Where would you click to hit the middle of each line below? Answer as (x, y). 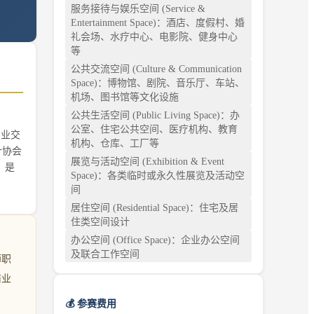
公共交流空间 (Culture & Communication (156, 69)
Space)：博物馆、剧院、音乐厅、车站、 (158, 83)
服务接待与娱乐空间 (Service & (138, 8)
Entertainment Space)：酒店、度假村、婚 (158, 22)
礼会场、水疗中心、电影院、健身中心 (154, 36)
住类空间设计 (100, 221)
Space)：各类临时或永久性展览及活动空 (158, 175)
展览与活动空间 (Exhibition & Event (148, 161)
